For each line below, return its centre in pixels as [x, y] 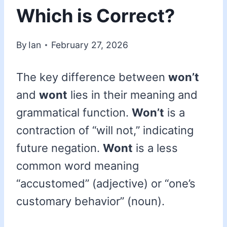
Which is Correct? [96, 15]
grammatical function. [74, 113]
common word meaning [78, 166]
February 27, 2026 [90, 45]
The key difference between [92, 77]
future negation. [60, 148]
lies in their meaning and [133, 95]
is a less [155, 148]
